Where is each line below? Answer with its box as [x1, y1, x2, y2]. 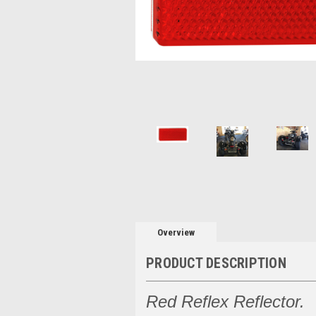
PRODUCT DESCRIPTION [146, 254, 286, 272]
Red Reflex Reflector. [146, 291, 305, 311]
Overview [157, 226, 195, 238]
